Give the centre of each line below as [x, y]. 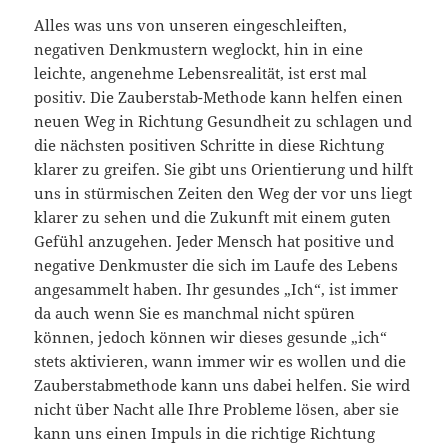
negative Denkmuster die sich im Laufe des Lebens [216, 265]
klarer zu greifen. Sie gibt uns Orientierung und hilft [224, 169]
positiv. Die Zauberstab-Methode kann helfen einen [219, 97]
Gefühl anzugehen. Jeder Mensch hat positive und [214, 241]
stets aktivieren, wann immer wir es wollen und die [220, 361]
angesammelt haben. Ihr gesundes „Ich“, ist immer [216, 289]
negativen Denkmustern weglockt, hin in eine [199, 49]
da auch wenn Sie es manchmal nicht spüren [195, 313]
